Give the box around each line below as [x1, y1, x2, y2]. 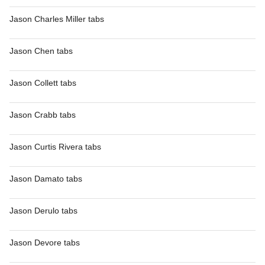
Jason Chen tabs [9, 46, 73, 56]
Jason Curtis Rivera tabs [9, 142, 101, 151]
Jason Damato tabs [9, 174, 82, 183]
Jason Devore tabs [9, 238, 80, 247]
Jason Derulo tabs [9, 206, 77, 215]
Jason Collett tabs [9, 78, 76, 88]
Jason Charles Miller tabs [9, 14, 104, 24]
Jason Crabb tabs [9, 110, 76, 119]
